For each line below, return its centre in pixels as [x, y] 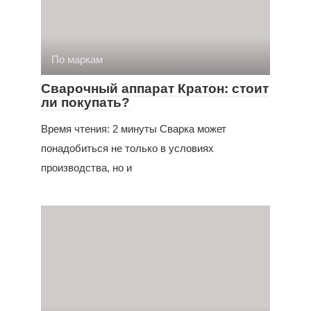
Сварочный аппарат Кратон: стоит [155, 88]
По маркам [77, 59]
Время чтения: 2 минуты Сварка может [134, 128]
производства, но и [86, 167]
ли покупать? [85, 102]
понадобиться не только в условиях [127, 148]
